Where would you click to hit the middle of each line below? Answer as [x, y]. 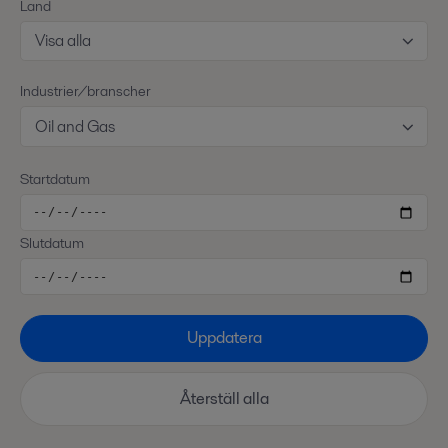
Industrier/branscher [85, 91]
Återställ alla [224, 399]
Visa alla [63, 41]
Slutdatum [52, 242]
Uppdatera [224, 338]
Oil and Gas [75, 126]
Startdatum [55, 178]
